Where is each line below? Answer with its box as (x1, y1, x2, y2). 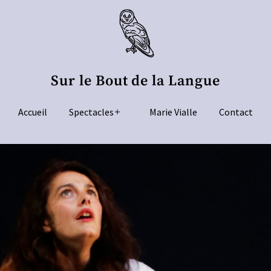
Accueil (18, 106, 47, 119)
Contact (219, 106, 253, 119)
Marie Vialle (149, 106, 198, 119)
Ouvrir (117, 112, 144, 125)
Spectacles (68, 106, 114, 119)
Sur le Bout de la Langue (50, 72, 221, 90)
